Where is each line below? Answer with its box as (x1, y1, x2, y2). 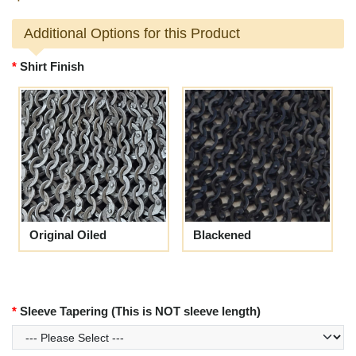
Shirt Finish (20, 60, 84, 74)
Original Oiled (29, 228, 106, 242)
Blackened (193, 228, 251, 242)
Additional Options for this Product (24, 25, 240, 42)
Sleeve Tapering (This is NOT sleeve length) (20, 304, 261, 319)
